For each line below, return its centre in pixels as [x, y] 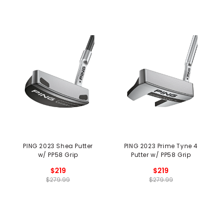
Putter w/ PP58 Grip [161, 155]
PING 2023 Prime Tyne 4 [161, 146]
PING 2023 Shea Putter [58, 146]
